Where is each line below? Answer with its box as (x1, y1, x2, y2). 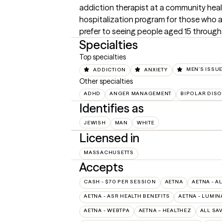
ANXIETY (144, 66, 168, 73)
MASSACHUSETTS (84, 149, 134, 156)
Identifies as (79, 101, 144, 115)
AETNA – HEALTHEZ (138, 207, 191, 214)
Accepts (79, 160, 123, 174)
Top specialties (79, 53, 126, 62)
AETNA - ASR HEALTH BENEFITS (84, 192, 170, 199)
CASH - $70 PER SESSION (84, 178, 156, 185)
